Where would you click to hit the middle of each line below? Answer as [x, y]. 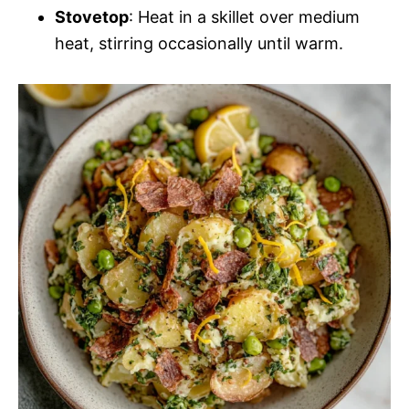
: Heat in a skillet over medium [244, 17]
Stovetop [92, 17]
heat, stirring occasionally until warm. [199, 44]
